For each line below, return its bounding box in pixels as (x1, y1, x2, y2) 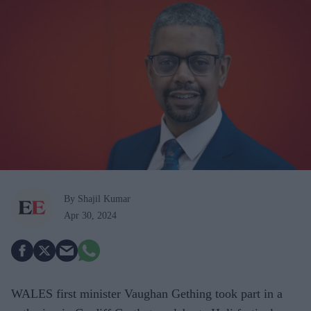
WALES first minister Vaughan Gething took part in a (11, 286, 283, 301)
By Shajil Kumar (64, 193, 131, 204)
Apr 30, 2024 (64, 210, 117, 221)
